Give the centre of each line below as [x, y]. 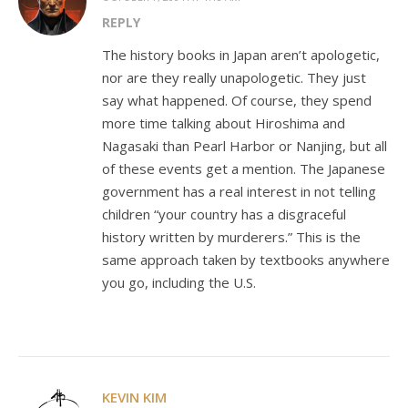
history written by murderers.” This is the [231, 237]
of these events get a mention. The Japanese [244, 168]
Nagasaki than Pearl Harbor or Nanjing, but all [245, 146]
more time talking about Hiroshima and [224, 123]
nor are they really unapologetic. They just [234, 77]
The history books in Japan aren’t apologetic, [241, 55]
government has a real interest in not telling [239, 191]
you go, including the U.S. [179, 282]
